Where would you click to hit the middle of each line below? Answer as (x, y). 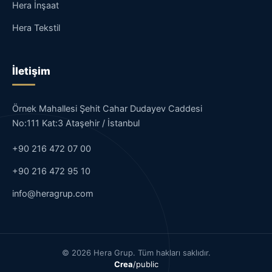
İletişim (31, 71)
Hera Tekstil (36, 28)
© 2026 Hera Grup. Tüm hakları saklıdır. (136, 253)
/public (145, 264)
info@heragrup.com (53, 194)
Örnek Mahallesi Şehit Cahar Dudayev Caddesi (107, 109)
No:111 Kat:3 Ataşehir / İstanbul (76, 124)
